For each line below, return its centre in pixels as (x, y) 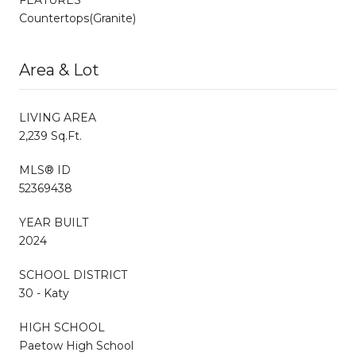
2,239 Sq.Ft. (50, 135)
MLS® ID (45, 170)
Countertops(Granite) (77, 18)
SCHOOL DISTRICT (73, 275)
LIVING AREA (58, 117)
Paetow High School (76, 345)
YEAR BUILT (54, 222)
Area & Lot (59, 70)
